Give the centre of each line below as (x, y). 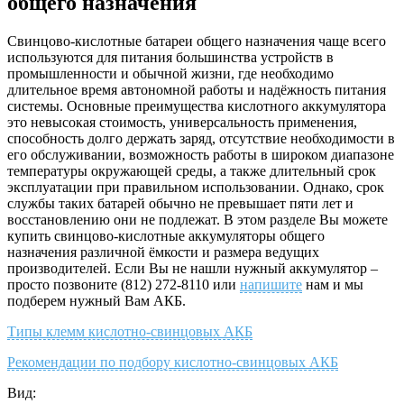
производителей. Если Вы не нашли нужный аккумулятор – (193, 268)
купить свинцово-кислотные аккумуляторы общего (166, 235)
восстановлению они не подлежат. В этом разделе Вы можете (197, 219)
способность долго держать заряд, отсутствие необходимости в (201, 138)
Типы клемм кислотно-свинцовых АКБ (130, 331)
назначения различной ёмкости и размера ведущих (163, 252)
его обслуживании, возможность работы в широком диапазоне (201, 154)
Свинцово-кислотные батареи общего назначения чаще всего (197, 41)
